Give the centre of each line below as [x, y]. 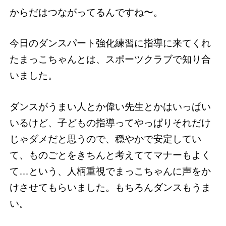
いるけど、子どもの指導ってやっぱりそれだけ [110, 123]
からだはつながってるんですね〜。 [86, 12]
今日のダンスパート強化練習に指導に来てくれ [110, 43]
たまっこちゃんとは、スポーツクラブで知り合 [110, 60]
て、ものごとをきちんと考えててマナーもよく [110, 155]
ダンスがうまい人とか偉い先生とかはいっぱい [110, 107]
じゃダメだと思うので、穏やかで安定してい [105, 139]
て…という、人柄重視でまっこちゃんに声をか [110, 172]
